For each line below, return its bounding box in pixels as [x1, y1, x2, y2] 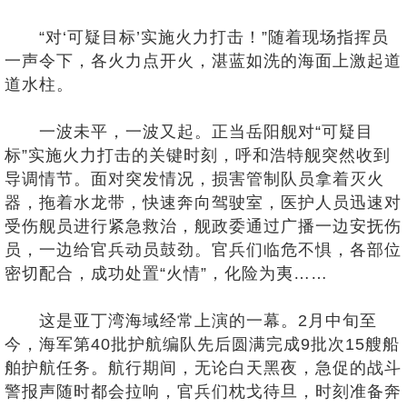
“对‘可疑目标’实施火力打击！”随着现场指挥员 [5, 28, 389, 46]
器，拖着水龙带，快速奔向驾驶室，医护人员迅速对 [5, 194, 402, 212]
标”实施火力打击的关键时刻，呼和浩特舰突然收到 [5, 146, 391, 164]
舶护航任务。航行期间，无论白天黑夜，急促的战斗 [5, 359, 402, 377]
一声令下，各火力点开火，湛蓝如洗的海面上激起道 [5, 52, 402, 70]
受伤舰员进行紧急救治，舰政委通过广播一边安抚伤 [5, 217, 402, 235]
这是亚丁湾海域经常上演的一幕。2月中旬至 [5, 312, 377, 330]
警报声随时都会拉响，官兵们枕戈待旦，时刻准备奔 [5, 382, 402, 401]
